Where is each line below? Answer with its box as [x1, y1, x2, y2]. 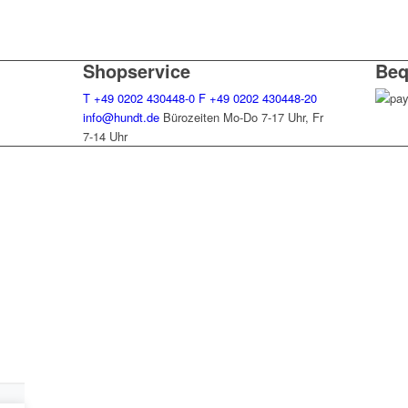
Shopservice [82, 57, 190, 85]
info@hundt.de [82, 108, 159, 127]
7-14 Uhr [82, 127, 127, 146]
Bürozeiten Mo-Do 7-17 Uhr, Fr [162, 108, 323, 127]
